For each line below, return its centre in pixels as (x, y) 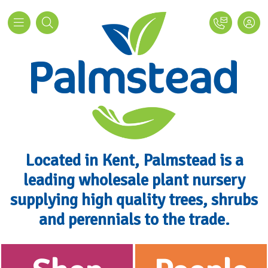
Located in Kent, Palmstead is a (134, 160)
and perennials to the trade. (134, 219)
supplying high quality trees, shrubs (134, 200)
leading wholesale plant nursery (134, 180)
